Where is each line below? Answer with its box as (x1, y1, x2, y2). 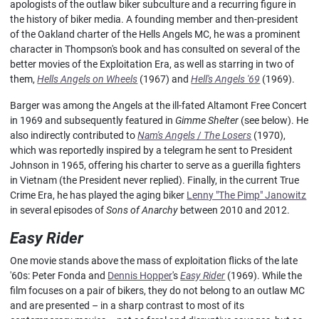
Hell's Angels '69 (191, 73, 261, 85)
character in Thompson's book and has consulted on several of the (10, 43, 300, 56)
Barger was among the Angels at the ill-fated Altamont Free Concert (10, 99, 308, 112)
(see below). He (239, 114, 309, 127)
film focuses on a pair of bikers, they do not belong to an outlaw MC (10, 284, 305, 297)
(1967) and (137, 73, 192, 85)
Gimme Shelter (175, 114, 239, 127)
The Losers (202, 129, 252, 142)
